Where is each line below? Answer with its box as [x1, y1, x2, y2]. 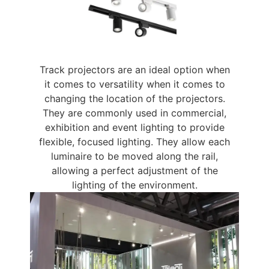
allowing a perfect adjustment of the [51, 164, 218, 177]
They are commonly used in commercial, [43, 106, 226, 119]
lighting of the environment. [71, 178, 198, 191]
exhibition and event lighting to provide [44, 121, 225, 133]
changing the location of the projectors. [44, 92, 225, 104]
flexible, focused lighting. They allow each [39, 135, 230, 148]
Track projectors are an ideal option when [39, 63, 230, 76]
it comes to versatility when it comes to [44, 77, 225, 90]
